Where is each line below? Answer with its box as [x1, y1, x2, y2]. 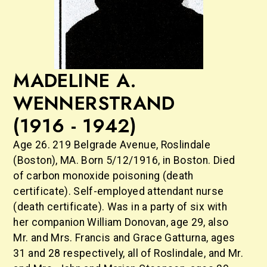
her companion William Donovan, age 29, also [13, 216, 229, 228]
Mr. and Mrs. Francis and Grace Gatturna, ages [13, 232, 235, 244]
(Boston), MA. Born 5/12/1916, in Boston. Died [13, 154, 235, 166]
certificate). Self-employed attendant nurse [13, 185, 224, 197]
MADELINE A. [13, 67, 136, 94]
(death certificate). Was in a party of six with [13, 201, 227, 213]
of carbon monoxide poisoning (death [13, 170, 194, 182]
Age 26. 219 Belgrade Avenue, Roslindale [13, 139, 211, 151]
